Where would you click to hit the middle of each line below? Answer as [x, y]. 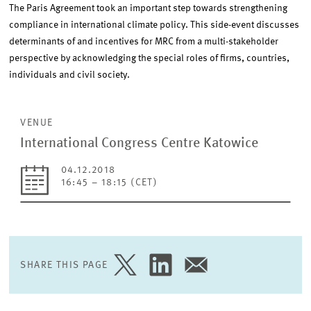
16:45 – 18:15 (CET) [109, 183]
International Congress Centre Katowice [140, 144]
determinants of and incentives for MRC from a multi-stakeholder [144, 42]
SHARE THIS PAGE [64, 265]
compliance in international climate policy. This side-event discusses [154, 25]
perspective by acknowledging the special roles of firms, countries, [150, 58]
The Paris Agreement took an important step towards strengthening [149, 8]
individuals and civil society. [70, 75]
